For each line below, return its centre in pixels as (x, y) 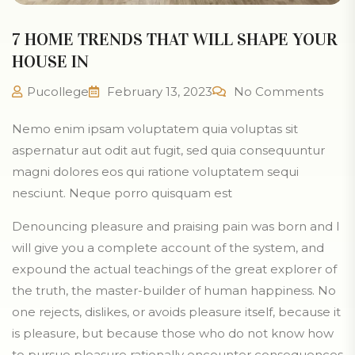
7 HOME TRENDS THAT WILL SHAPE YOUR (175, 40)
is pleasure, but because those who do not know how (173, 334)
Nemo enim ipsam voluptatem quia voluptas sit (155, 129)
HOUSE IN (50, 62)
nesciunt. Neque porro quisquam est (122, 193)
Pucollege (58, 92)
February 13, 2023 (158, 92)
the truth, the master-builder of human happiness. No (174, 291)
